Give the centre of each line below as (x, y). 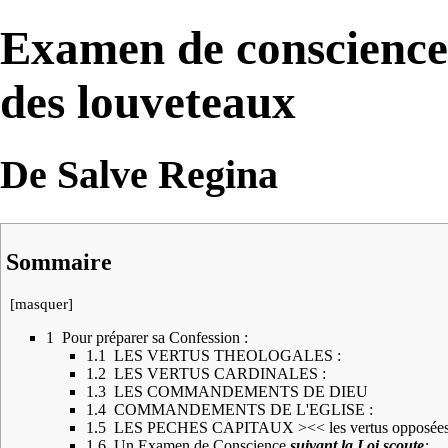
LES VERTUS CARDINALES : (220, 374)
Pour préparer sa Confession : (155, 338)
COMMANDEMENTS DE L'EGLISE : (243, 410)
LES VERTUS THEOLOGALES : (227, 356)
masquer (41, 304)
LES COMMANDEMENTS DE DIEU (241, 392)
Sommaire (59, 261)
